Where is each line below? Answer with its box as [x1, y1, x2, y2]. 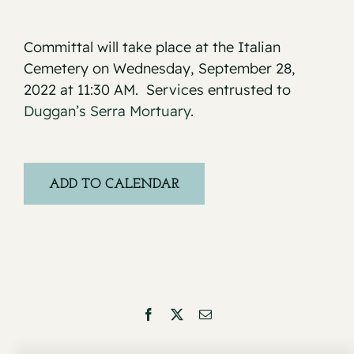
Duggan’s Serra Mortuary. [24, 102, 194, 121]
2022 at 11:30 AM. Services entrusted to [24, 81, 291, 100]
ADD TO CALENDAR [49, 177, 179, 193]
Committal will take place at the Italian [24, 38, 281, 57]
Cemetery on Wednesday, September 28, [24, 59, 296, 78]
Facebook [154, 307, 203, 321]
